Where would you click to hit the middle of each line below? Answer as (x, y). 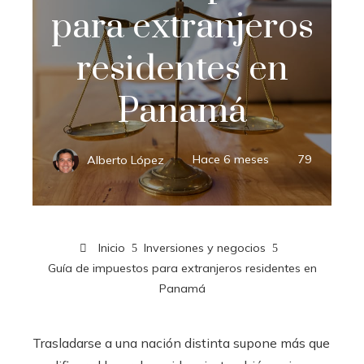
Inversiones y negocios (205, 247)
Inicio (110, 247)
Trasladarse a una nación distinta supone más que (181, 342)
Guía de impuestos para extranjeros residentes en (182, 268)
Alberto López (125, 160)
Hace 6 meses (230, 160)
